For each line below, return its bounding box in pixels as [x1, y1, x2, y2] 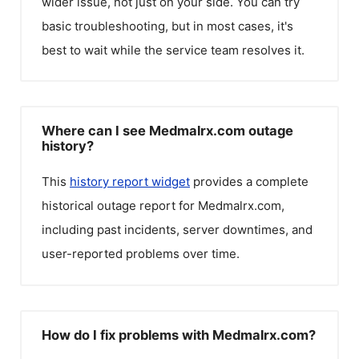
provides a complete [190, 174, 309, 189]
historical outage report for [42, 198, 198, 213]
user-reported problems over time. [42, 246, 240, 261]
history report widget [70, 174, 190, 189]
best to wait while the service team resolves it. [42, 42, 305, 58]
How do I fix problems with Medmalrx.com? [42, 326, 316, 343]
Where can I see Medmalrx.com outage [42, 123, 293, 139]
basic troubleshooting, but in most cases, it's [42, 18, 293, 34]
